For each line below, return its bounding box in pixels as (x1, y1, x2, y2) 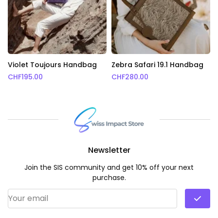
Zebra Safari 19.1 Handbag (111, 59, 203, 70)
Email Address (109, 188, 164, 200)
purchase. (92, 172, 126, 182)
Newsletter (88, 145, 130, 156)
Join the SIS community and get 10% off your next (24, 162, 194, 172)
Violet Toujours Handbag (8, 59, 97, 70)
